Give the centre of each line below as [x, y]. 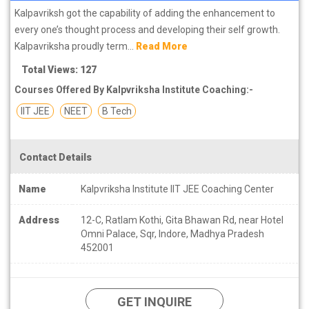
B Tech [117, 111]
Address [39, 220]
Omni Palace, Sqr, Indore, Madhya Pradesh [172, 233]
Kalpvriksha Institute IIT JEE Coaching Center [177, 189]
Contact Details [56, 157]
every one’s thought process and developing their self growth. [147, 29]
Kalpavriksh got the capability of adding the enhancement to [145, 13]
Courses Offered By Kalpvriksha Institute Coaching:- [134, 89]
